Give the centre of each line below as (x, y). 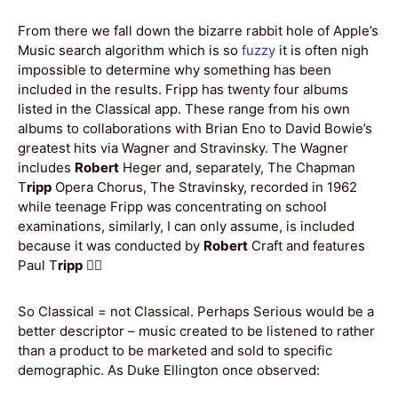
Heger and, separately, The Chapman (237, 167)
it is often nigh (322, 50)
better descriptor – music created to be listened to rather (196, 330)
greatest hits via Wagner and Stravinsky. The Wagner (183, 147)
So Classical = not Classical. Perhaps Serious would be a (196, 311)
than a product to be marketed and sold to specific (175, 350)
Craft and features (306, 245)
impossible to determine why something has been (175, 69)
